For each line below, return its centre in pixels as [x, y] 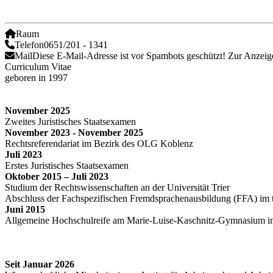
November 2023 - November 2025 [74, 132]
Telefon [29, 44]
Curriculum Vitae [38, 66]
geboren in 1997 [36, 77]
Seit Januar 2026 [40, 264]
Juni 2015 [25, 209]
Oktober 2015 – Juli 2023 [57, 176]
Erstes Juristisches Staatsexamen [67, 165]
